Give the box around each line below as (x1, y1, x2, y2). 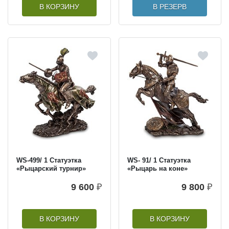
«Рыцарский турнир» (16, 165, 86, 173)
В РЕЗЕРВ (153, 3, 187, 11)
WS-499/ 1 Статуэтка (16, 156, 81, 165)
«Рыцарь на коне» (127, 165, 188, 173)
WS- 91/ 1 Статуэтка (127, 156, 191, 165)
